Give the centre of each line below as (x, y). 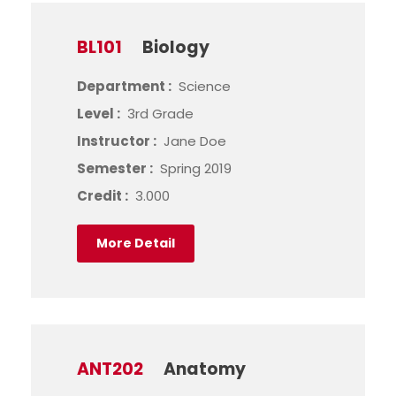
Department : (126, 86)
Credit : (104, 196)
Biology (176, 47)
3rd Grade (160, 114)
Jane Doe (195, 141)
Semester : (116, 168)
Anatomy (205, 369)
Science (205, 86)
